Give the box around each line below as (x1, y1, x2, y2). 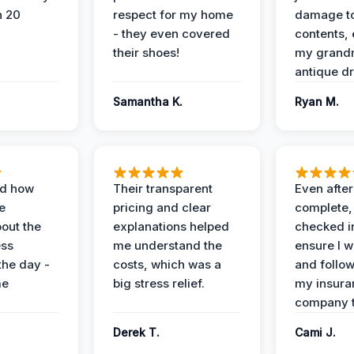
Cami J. (295, 325, 336, 339)
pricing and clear (113, 199, 211, 215)
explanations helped (113, 218, 229, 234)
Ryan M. (295, 94, 339, 108)
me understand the (113, 237, 222, 253)
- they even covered (113, 25, 230, 41)
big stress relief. (113, 275, 205, 291)
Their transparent (113, 180, 213, 196)
